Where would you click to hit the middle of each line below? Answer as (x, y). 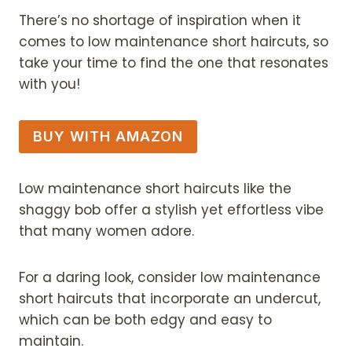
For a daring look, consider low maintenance (170, 277)
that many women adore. (106, 231)
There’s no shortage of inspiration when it (160, 20)
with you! (49, 84)
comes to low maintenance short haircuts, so (174, 41)
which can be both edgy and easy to (145, 319)
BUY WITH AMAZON (108, 136)
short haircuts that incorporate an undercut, (170, 298)
